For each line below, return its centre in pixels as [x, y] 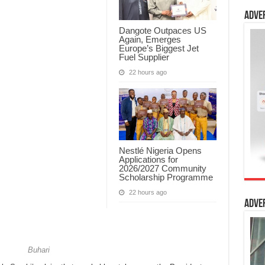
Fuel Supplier [144, 57]
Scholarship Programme [166, 177]
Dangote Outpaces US [162, 30]
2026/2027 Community [162, 168]
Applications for [148, 159]
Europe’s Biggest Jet [159, 48]
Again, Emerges [150, 39]
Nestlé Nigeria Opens [160, 150]
